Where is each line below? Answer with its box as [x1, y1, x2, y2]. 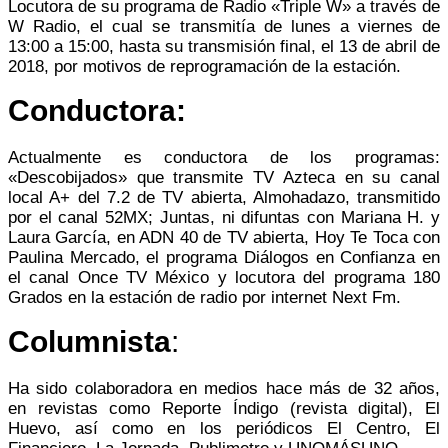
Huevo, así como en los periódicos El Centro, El [8, 418, 440, 438]
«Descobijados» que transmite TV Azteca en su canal [8, 167, 440, 187]
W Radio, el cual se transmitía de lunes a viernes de [8, 16, 440, 36]
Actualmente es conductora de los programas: [8, 147, 440, 167]
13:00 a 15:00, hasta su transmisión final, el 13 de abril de [8, 36, 440, 56]
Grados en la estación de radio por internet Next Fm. [8, 287, 401, 307]
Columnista [8, 324, 171, 358]
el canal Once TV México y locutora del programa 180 [8, 267, 440, 287]
